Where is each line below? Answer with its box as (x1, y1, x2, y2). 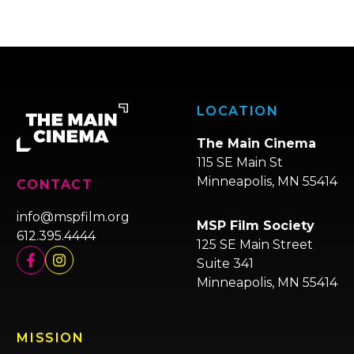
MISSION (17, 330, 85, 345)
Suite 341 (196, 256, 254, 271)
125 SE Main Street (196, 237, 313, 252)
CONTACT (17, 177, 93, 192)
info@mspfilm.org (17, 209, 130, 224)
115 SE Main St (196, 155, 283, 170)
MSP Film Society (196, 218, 314, 233)
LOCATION (196, 104, 279, 119)
